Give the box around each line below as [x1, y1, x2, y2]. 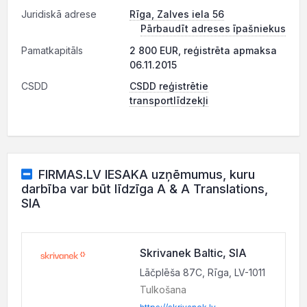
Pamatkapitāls [21, 45, 83, 56]
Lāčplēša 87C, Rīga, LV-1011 [140, 267, 265, 278]
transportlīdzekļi [130, 95, 208, 106]
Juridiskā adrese [21, 8, 97, 20]
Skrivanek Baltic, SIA [140, 246, 247, 260]
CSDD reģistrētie [130, 80, 208, 92]
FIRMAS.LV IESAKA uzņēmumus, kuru [38, 167, 255, 182]
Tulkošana [140, 284, 186, 295]
